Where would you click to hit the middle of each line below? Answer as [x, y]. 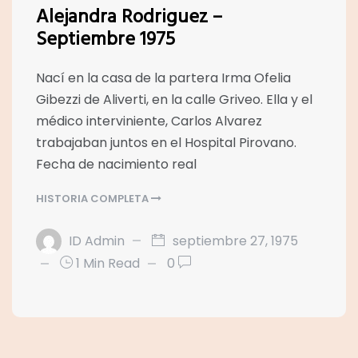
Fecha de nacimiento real [116, 165]
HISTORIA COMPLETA [93, 199]
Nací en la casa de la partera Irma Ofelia [163, 78]
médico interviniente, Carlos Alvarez [149, 121]
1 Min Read [106, 264]
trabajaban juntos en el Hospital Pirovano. [166, 143]
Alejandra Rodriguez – [129, 18]
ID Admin [97, 241]
